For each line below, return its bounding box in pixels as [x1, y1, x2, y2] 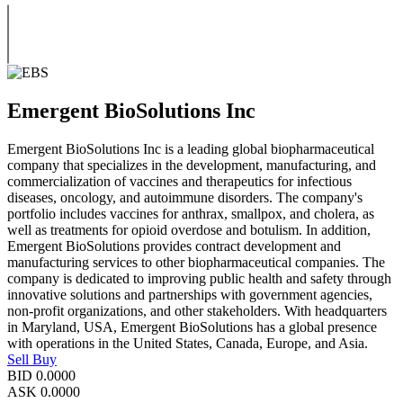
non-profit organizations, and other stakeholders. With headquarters [7, 302, 387, 318]
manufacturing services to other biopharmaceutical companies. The [7, 254, 385, 270]
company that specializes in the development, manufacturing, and [7, 157, 376, 173]
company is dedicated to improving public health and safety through [7, 270, 391, 286]
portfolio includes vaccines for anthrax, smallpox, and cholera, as [7, 205, 374, 221]
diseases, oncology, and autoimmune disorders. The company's [7, 189, 363, 205]
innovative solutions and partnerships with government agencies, [7, 286, 372, 302]
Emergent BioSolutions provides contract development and [7, 237, 341, 254]
